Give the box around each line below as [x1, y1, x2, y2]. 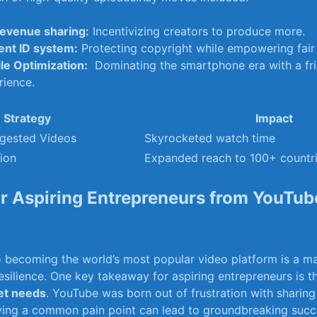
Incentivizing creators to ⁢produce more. [89, 24, 305, 38]
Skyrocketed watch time [144, 131, 275, 145]
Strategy [4, 111, 51, 125]
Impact [255, 111, 293, 125]
